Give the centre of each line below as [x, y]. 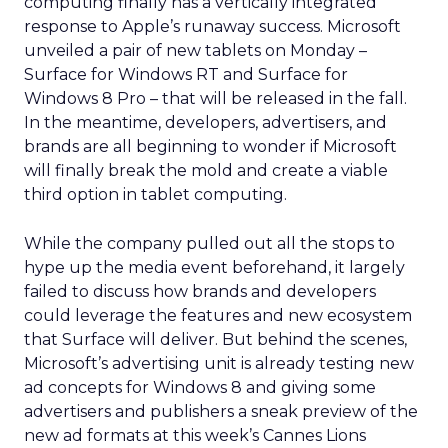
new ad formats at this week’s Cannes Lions [195, 435]
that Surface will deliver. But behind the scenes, [215, 339]
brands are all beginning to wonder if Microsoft [210, 146]
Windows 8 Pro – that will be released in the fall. [215, 98]
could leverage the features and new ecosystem [218, 315]
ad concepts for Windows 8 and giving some [200, 387]
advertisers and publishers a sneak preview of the [221, 411]
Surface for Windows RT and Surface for [186, 74]
